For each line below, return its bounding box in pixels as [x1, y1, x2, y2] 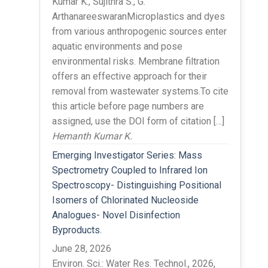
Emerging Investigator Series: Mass [51, 149, 202, 161]
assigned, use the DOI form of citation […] [51, 115, 224, 127]
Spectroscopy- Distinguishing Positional [51, 179, 221, 191]
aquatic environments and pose [51, 40, 182, 52]
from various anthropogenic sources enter [51, 25, 227, 37]
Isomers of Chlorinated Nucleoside [51, 194, 199, 206]
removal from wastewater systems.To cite [51, 85, 229, 97]
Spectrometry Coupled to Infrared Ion [51, 164, 208, 176]
